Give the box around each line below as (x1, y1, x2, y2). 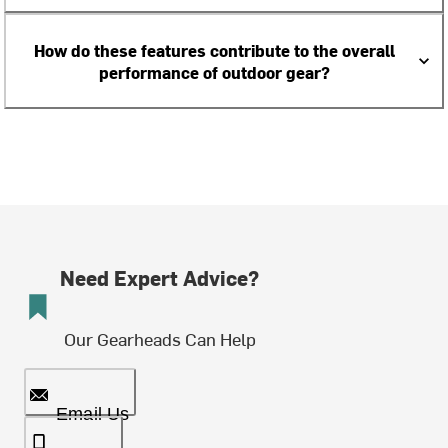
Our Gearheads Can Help (63, 326, 256, 351)
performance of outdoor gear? (98, 61, 330, 83)
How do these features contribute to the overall (33, 39, 395, 61)
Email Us (56, 404, 130, 424)
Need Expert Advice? (60, 264, 259, 291)
